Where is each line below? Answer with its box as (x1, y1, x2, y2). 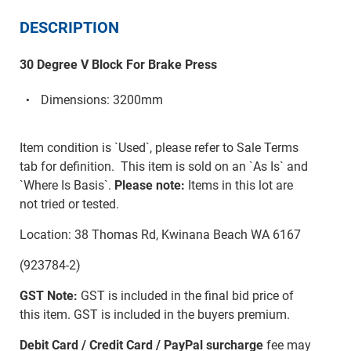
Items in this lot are (184, 178, 293, 194)
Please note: (114, 178, 185, 194)
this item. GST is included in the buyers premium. (19, 307, 290, 323)
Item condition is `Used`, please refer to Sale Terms (19, 140, 299, 156)
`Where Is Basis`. (19, 178, 114, 194)
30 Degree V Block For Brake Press (19, 57, 217, 72)
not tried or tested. (19, 197, 119, 212)
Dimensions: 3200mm (40, 92, 163, 107)
